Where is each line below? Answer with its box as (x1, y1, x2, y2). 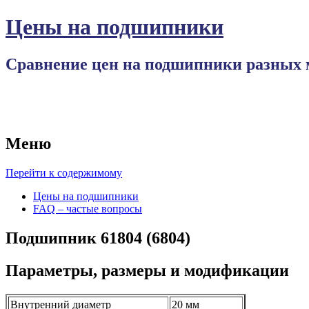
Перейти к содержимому (6, 167, 122, 179)
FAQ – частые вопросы (33, 203, 142, 215)
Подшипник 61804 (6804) (6, 229, 190, 248)
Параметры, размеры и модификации (6, 261, 289, 280)
